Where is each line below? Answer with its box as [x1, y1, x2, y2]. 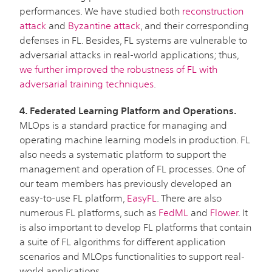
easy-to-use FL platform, [19, 191, 127, 204]
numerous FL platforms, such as [19, 206, 158, 219]
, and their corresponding [140, 19, 249, 32]
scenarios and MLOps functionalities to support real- [19, 250, 245, 262]
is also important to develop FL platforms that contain [19, 220, 251, 233]
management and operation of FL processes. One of [19, 162, 245, 175]
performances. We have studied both [19, 4, 182, 17]
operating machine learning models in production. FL [19, 133, 250, 146]
